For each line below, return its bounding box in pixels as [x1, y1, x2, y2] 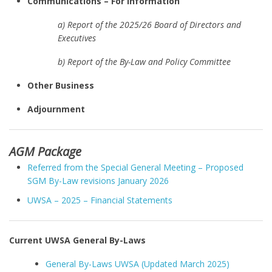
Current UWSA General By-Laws [9, 234, 146, 246]
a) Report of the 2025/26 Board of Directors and [58, 19, 241, 30]
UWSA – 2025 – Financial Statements [27, 194, 172, 206]
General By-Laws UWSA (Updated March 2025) [46, 258, 229, 270]
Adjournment [27, 103, 85, 115]
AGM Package [9, 143, 81, 160]
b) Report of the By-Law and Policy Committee [58, 56, 231, 67]
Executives [58, 32, 96, 44]
